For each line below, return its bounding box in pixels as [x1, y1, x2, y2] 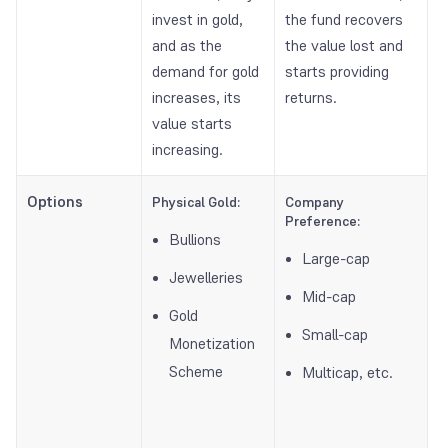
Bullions [169, 229, 221, 251]
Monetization [169, 333, 255, 355]
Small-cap [302, 324, 368, 346]
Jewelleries [169, 267, 243, 289]
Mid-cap [302, 286, 356, 308]
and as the [152, 35, 222, 57]
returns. [285, 87, 337, 109]
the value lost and [285, 35, 403, 57]
